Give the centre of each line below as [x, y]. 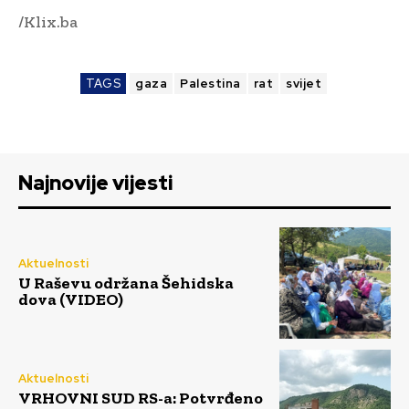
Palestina [210, 83]
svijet [304, 83]
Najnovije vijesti [96, 183]
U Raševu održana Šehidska [126, 283]
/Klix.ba [48, 21]
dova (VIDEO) [71, 300]
